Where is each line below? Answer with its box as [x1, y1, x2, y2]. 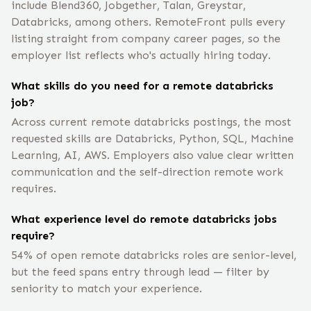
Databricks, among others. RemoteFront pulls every [11, 15, 285, 28]
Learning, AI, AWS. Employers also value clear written [11, 149, 294, 162]
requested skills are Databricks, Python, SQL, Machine [11, 132, 294, 145]
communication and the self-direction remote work [11, 165, 283, 178]
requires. [11, 182, 56, 195]
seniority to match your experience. [11, 282, 202, 295]
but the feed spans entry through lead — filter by [11, 265, 269, 278]
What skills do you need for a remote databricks [11, 79, 274, 92]
